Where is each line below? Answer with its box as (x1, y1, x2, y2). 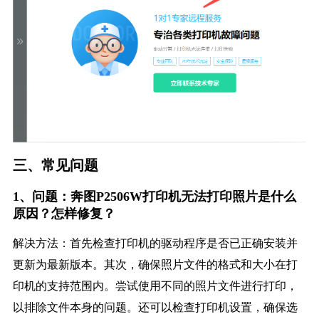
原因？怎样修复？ (12, 206, 115, 221)
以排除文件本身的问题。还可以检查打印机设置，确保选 (12, 301, 298, 314)
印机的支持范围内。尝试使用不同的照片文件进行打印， (12, 280, 298, 293)
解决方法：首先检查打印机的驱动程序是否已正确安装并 (12, 237, 298, 250)
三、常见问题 (12, 155, 98, 175)
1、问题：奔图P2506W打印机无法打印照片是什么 (12, 189, 296, 204)
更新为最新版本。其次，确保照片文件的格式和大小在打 (12, 258, 298, 271)
